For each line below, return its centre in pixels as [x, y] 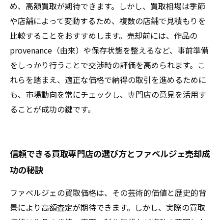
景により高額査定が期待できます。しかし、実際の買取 [108, 207]
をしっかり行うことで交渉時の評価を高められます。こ [108, 65]
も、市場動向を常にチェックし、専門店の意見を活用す [108, 94]
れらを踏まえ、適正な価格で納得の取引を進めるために [108, 80]
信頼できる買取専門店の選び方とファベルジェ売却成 [110, 153]
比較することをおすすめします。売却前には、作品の [104, 35]
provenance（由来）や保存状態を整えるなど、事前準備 [109, 50]
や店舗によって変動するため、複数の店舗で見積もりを [108, 21]
